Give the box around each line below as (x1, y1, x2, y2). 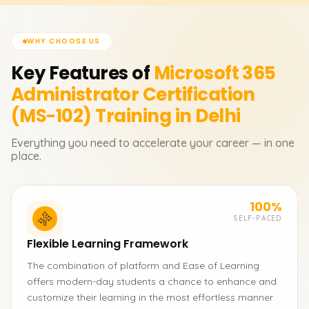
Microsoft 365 (153, 61, 276, 86)
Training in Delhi (95, 103, 241, 128)
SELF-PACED (233, 214, 282, 223)
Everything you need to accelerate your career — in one (11, 136, 295, 150)
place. (11, 149, 41, 163)
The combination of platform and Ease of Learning (27, 259, 259, 272)
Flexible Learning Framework (27, 236, 188, 252)
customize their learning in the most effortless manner (27, 291, 273, 303)
